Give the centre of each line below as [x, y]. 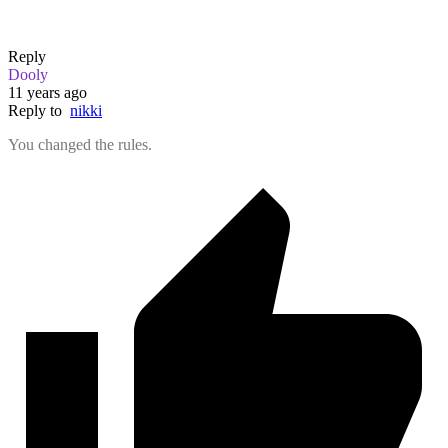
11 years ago [47, 92]
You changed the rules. [80, 144]
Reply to [39, 110]
